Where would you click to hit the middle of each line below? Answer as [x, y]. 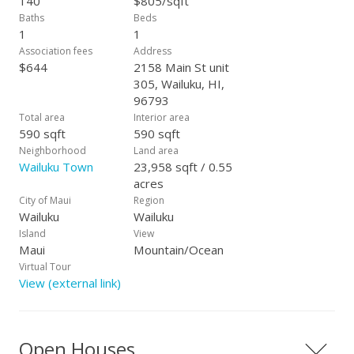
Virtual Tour [45, 267]
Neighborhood [53, 151]
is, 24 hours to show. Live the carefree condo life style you [168, 11]
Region [149, 200]
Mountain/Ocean [179, 250]
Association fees [56, 51]
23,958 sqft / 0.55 [183, 167]
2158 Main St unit [181, 67]
